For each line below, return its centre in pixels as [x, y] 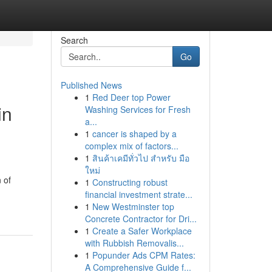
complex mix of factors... [131, 146]
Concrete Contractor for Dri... [141, 219]
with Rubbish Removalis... [134, 243]
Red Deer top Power [131, 97]
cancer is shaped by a [134, 134]
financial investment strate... [138, 194]
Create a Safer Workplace [142, 231]
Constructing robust [130, 182]
